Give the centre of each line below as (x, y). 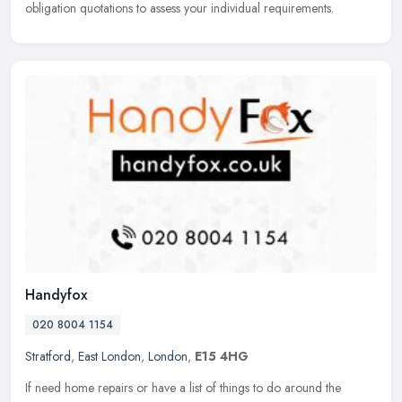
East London (109, 356)
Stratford (48, 356)
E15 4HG (222, 356)
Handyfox (56, 294)
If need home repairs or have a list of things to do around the (183, 387)
